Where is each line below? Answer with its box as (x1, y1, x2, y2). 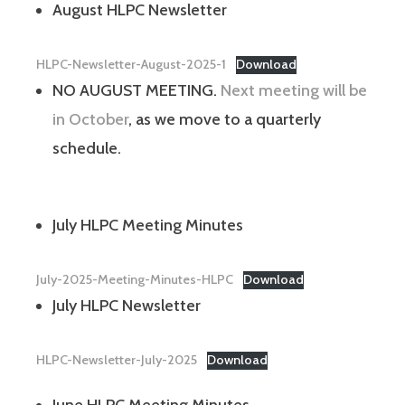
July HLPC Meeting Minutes (52, 214, 243, 235)
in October (52, 108, 128, 129)
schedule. (52, 137, 121, 158)
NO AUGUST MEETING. (52, 80, 221, 100)
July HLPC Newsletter (52, 295, 201, 316)
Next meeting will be (221, 80, 367, 100)
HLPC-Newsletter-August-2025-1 (36, 55, 226, 72)
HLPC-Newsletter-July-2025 (36, 351, 197, 368)
